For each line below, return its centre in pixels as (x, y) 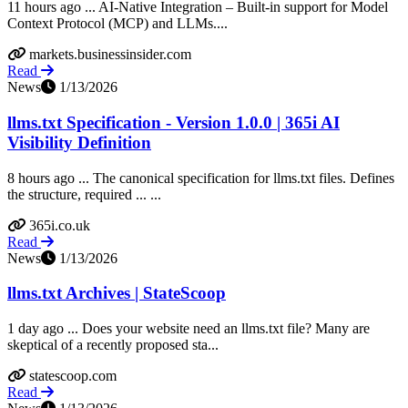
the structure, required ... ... (84, 194)
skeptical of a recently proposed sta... (113, 345)
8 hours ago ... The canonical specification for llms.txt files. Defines (201, 178)
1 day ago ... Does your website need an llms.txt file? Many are (189, 329)
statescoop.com (73, 376)
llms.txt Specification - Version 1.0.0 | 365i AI (173, 122)
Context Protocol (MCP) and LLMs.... (117, 24)
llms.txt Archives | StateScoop (117, 293)
